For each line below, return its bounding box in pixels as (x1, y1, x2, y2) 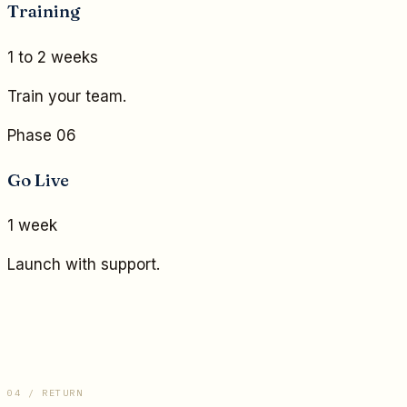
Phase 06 (7, 125, 76, 144)
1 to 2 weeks (7, 47, 98, 66)
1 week (7, 216, 57, 235)
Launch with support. (7, 255, 160, 274)
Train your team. (7, 86, 126, 105)
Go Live (7, 168, 69, 191)
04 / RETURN (7, 387, 84, 400)
